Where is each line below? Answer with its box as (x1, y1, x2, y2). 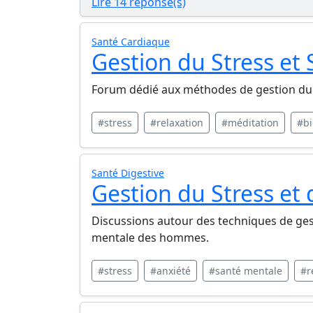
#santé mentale (209, 264, 282, 277)
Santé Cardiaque (92, 35, 170, 48)
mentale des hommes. (92, 230, 209, 245)
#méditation (221, 116, 279, 129)
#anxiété (150, 264, 191, 277)
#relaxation (150, 116, 203, 129)
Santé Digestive (92, 166, 164, 180)
